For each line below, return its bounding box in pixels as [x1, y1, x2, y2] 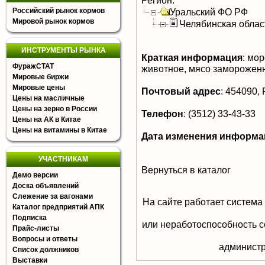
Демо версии [12, 171, 58, 179]
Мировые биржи [12, 73, 69, 81]
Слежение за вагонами [12, 192, 93, 201]
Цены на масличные [12, 94, 85, 102]
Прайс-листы [12, 224, 59, 232]
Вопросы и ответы [12, 235, 77, 243]
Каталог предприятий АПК [12, 203, 104, 211]
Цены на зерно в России [12, 105, 97, 113]
